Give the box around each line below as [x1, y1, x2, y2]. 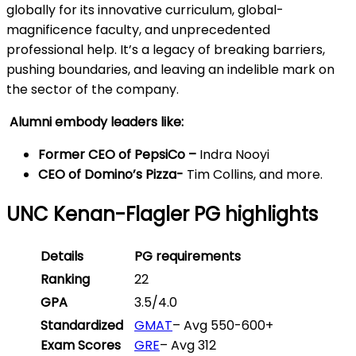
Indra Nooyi [196, 145, 276, 164]
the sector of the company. [6, 80, 182, 99]
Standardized [41, 316, 123, 335]
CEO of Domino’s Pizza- [38, 165, 184, 184]
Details [41, 247, 87, 266]
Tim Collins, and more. [184, 165, 329, 184]
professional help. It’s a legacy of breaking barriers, [6, 41, 325, 60]
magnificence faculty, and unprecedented [6, 21, 270, 40]
